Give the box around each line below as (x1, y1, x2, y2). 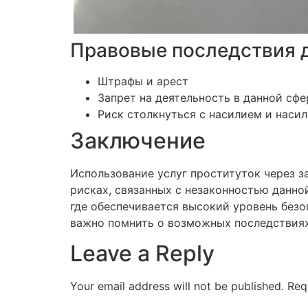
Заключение (70, 126, 206, 154)
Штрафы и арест (98, 74, 188, 88)
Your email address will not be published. (70, 279, 284, 294)
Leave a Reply (70, 240, 214, 267)
